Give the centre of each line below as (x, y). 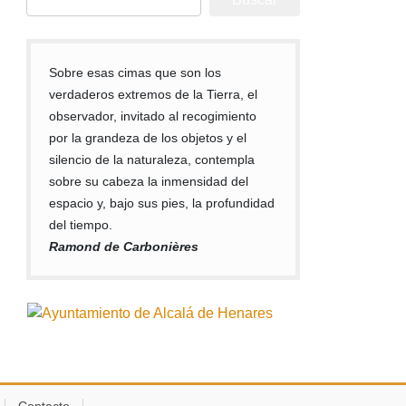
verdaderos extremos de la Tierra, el (154, 94)
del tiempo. (81, 224)
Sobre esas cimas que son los (135, 72)
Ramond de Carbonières (124, 246)
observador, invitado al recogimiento (153, 116)
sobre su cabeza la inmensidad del (149, 181)
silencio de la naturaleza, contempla (152, 159)
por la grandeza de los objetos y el (148, 137)
